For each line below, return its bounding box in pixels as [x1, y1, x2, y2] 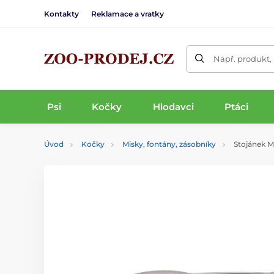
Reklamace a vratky [91, 9, 164, 18]
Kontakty [44, 9, 79, 18]
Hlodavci [152, 100, 194, 113]
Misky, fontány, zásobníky [122, 139, 216, 149]
